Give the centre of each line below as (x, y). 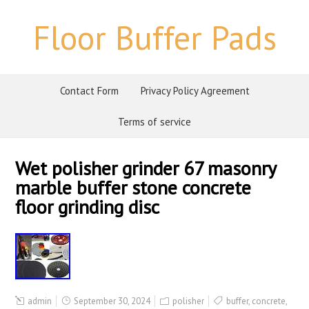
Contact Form (89, 91)
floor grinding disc (88, 207)
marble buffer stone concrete (133, 187)
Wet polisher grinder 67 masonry (146, 168)
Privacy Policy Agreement (195, 91)
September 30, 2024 (111, 301)
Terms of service (154, 122)
